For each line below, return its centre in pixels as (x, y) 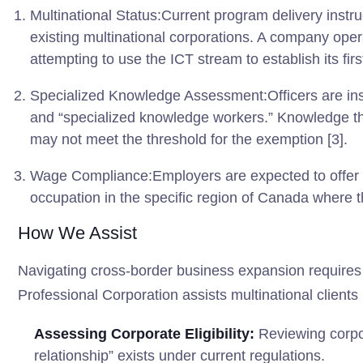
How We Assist (77, 233)
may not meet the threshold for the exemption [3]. (189, 139)
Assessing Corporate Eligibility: (144, 334)
